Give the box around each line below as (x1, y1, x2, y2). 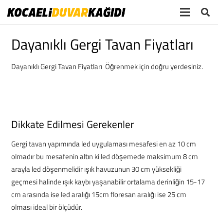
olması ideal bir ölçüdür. (11, 201, 82, 213)
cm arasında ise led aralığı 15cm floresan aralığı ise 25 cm (11, 189, 186, 200)
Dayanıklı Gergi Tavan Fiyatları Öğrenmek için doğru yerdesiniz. (11, 60, 203, 72)
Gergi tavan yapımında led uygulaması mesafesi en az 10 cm (11, 138, 196, 149)
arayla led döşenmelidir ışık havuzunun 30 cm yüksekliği (11, 163, 182, 175)
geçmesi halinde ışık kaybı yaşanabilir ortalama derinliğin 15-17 (11, 176, 205, 187)
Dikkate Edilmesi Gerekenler (11, 116, 134, 132)
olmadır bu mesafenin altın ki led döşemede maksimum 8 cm (11, 151, 198, 162)
